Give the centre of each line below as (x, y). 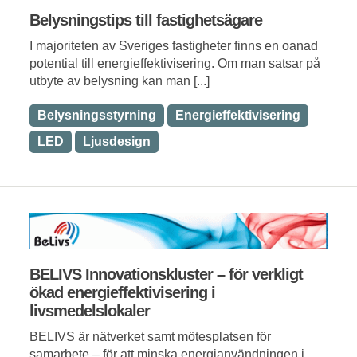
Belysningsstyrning (97, 115)
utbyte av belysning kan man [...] (120, 80)
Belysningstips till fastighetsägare (146, 20)
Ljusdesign (117, 141)
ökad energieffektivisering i (122, 292)
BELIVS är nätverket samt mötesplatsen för (150, 336)
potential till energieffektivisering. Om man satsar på (175, 63)
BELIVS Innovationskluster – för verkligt (166, 274)
